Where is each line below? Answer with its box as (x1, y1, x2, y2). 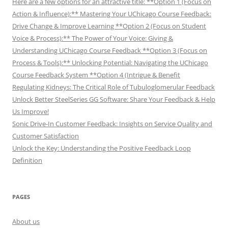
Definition (12, 156, 42, 165)
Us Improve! (12, 107, 49, 117)
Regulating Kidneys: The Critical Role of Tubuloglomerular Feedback (12, 82, 215, 92)
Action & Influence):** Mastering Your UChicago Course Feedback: (12, 9, 211, 19)
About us (12, 217, 40, 226)
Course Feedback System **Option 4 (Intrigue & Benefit (12, 70, 180, 80)
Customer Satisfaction (12, 131, 79, 141)
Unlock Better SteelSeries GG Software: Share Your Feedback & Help (12, 95, 215, 104)
